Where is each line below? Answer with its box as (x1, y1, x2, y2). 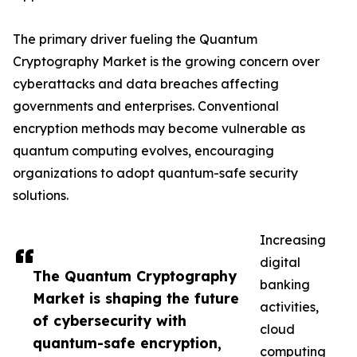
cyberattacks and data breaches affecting (13, 76, 279, 92)
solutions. (13, 187, 69, 204)
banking (260, 277, 310, 293)
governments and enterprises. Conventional (13, 98, 279, 115)
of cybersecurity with (33, 312, 186, 330)
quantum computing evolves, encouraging (13, 143, 274, 159)
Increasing (260, 232, 326, 249)
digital (260, 254, 300, 271)
